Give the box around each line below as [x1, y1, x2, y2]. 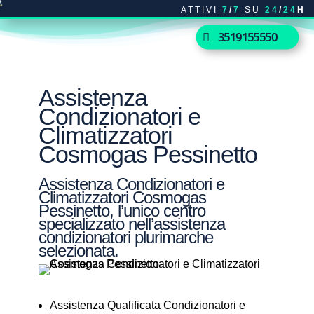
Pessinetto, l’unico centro [38, 201, 205, 220]
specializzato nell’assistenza [38, 214, 225, 233]
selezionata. [38, 241, 118, 260]
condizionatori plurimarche [38, 228, 213, 247]
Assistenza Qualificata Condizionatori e [49, 299, 245, 311]
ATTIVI [181, 5, 222, 15]
